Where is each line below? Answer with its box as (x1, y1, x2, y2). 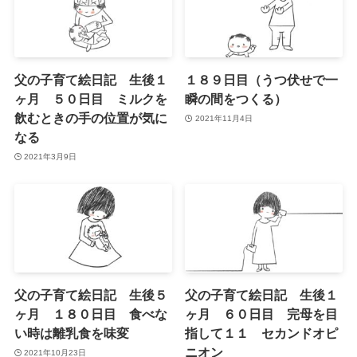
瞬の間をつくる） (185, 92, 288, 107)
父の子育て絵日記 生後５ (14, 288, 167, 303)
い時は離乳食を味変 (14, 326, 129, 341)
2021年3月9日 (24, 151, 77, 161)
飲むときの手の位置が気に (14, 111, 167, 126)
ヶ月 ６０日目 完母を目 (185, 307, 339, 322)
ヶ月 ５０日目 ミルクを (14, 92, 167, 107)
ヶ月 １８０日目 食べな (14, 307, 167, 322)
